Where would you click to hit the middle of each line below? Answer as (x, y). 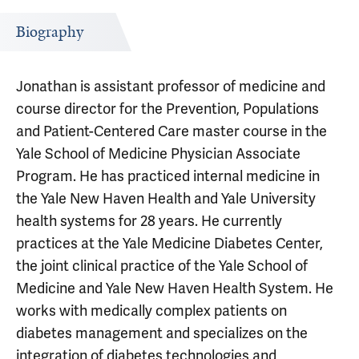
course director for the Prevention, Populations (167, 109)
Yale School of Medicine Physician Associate (158, 153)
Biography (50, 32)
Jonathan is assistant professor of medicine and (171, 86)
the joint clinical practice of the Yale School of (162, 266)
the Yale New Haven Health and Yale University (166, 198)
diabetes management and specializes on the (162, 333)
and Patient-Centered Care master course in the (171, 131)
